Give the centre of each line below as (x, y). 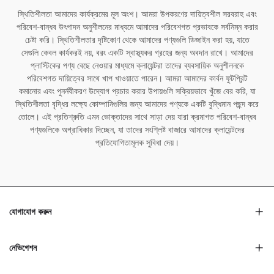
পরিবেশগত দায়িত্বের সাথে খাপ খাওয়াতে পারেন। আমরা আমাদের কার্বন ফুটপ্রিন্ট (137, 79)
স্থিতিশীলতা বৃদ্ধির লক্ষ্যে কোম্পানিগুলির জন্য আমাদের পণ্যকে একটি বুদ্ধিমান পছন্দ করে (137, 104)
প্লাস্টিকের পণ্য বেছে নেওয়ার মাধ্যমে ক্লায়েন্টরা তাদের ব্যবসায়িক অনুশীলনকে (137, 66)
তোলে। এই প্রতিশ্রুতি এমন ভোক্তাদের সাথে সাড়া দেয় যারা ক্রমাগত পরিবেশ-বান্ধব (137, 117)
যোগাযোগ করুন (30, 212)
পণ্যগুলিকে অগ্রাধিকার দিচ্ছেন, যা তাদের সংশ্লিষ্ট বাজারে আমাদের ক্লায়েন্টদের (137, 130)
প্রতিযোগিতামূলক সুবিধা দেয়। (137, 143)
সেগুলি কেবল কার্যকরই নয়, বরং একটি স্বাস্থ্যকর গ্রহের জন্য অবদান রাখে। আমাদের (137, 53)
